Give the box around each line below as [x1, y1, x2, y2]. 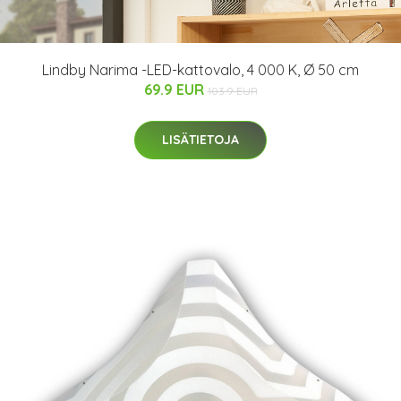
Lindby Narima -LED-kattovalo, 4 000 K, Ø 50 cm [42, 61, 359, 80]
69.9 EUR [143, 81, 208, 99]
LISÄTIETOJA [162, 132, 239, 149]
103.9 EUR [207, 84, 258, 98]
